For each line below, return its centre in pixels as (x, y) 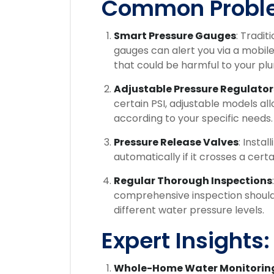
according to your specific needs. (193, 118)
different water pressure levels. (189, 210)
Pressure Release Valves (176, 142)
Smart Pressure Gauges (175, 36)
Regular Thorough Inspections (193, 181)
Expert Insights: (186, 241)
